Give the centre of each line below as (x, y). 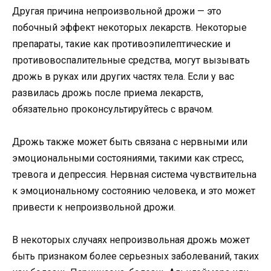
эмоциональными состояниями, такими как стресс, (128, 158)
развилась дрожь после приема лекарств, (108, 93)
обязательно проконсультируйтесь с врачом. (113, 109)
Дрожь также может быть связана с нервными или (130, 142)
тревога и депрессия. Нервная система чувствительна (134, 174)
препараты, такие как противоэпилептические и (121, 44)
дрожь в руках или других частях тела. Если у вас (123, 76)
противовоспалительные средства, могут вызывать (131, 60)
